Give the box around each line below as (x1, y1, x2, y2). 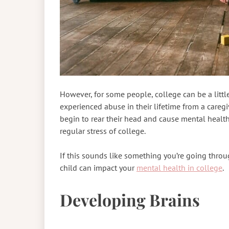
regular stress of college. (60, 126, 147, 136)
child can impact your (60, 163, 136, 173)
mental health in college (136, 163, 222, 173)
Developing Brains (60, 189, 203, 211)
